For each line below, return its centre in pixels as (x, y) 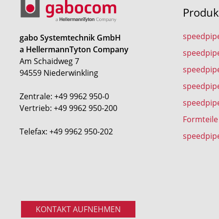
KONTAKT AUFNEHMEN (78, 209)
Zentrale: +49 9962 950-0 (64, 96)
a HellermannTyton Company (74, 49)
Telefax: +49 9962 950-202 (66, 131)
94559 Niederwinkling (59, 72)
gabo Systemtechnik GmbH (70, 37)
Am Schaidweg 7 (49, 61)
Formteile (200, 119)
